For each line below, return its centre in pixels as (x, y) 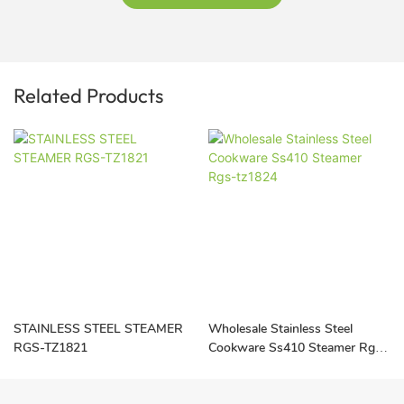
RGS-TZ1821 (51, 348)
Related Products (88, 95)
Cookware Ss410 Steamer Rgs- (297, 348)
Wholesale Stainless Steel (280, 329)
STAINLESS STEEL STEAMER (98, 329)
